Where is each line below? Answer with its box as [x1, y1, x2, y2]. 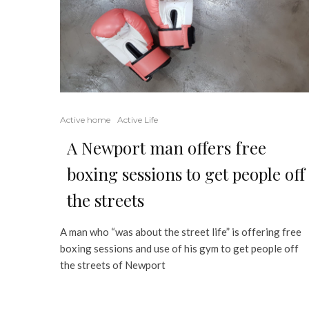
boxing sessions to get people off [67, 162, 305, 185]
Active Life [117, 114, 158, 125]
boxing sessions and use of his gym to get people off [60, 241, 299, 255]
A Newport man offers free [67, 136, 266, 159]
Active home [60, 114, 110, 125]
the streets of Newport [60, 258, 166, 271]
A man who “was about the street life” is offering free [60, 225, 301, 238]
